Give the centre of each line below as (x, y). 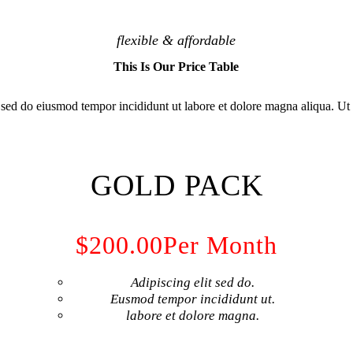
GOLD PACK (176, 185)
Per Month (220, 245)
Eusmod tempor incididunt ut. (192, 299)
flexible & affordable (176, 41)
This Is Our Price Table (176, 66)
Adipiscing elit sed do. (192, 282)
